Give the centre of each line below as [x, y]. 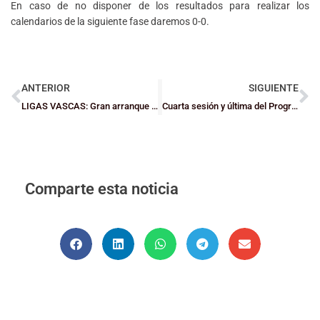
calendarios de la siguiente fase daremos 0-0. [110, 21]
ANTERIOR [46, 88]
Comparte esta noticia [102, 189]
